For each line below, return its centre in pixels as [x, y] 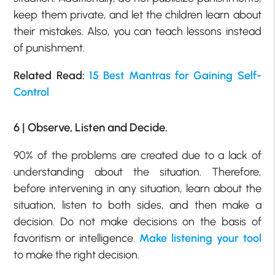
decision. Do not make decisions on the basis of [137, 222]
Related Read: [52, 76]
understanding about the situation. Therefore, [137, 172]
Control [32, 92]
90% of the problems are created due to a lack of [137, 156]
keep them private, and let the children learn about [137, 15]
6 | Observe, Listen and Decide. [91, 128]
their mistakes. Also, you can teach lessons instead [137, 32]
